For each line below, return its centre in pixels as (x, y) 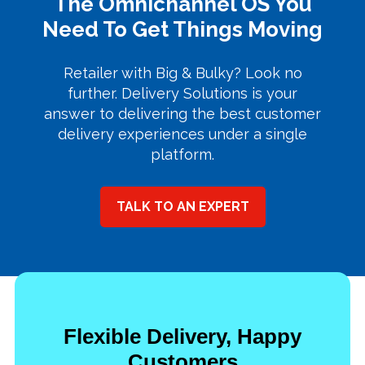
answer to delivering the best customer (182, 114)
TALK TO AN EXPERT (182, 207)
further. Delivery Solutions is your (182, 94)
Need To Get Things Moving (182, 30)
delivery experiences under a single (182, 134)
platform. (182, 155)
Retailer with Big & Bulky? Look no (182, 73)
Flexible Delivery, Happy (182, 337)
